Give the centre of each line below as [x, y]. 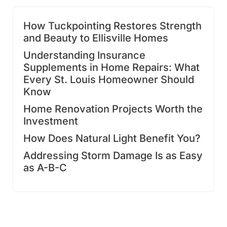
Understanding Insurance [84, 55]
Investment [51, 121]
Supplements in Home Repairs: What [111, 67]
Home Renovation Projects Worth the [113, 109]
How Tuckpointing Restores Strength [112, 26]
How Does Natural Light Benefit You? [112, 138]
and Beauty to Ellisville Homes [96, 38]
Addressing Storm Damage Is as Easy [113, 155]
